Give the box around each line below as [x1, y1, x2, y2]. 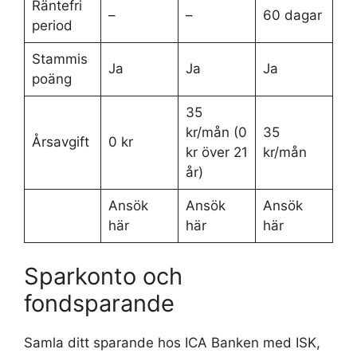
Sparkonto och [24, 262, 182, 290]
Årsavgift [31, 133, 89, 150]
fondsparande [24, 289, 175, 317]
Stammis [31, 50, 88, 67]
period [31, 17, 73, 33]
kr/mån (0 [185, 124, 247, 140]
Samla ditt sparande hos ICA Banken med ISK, [24, 335, 320, 351]
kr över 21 [185, 143, 248, 160]
